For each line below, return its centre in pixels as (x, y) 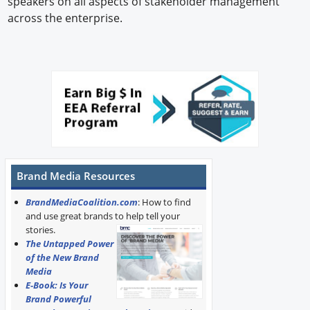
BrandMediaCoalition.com (81, 202)
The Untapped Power (69, 243)
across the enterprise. (65, 18)
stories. (40, 229)
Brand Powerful (58, 299)
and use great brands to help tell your (102, 216)
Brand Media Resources (76, 175)
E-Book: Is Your (56, 285)
